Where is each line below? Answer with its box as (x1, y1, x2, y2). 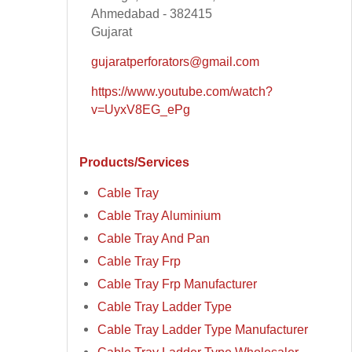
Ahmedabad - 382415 (91, 6, 213, 21)
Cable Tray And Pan (97, 231, 211, 246)
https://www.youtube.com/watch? (91, 84, 273, 99)
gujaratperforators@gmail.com (91, 54, 260, 69)
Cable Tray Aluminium (97, 208, 222, 223)
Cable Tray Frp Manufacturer (97, 277, 258, 291)
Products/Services (79, 154, 190, 169)
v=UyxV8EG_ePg (91, 102, 191, 117)
